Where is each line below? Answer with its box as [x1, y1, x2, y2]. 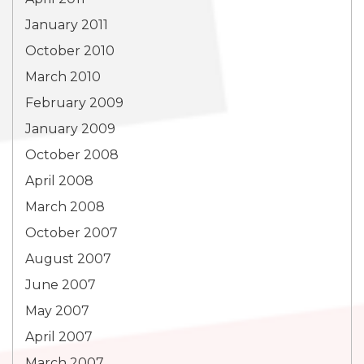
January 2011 [25, 17, 108, 32]
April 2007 [25, 329, 93, 344]
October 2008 [25, 147, 119, 162]
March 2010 [25, 69, 101, 84]
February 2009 [25, 95, 123, 110]
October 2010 [25, 43, 115, 58]
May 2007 [25, 303, 89, 318]
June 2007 [25, 277, 96, 292]
